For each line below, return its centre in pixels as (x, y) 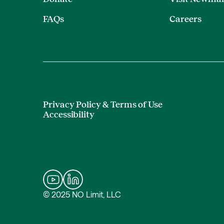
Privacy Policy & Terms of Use (103, 104)
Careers (185, 19)
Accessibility (69, 114)
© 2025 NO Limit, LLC (82, 194)
